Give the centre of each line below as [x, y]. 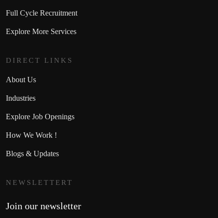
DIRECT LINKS [39, 60]
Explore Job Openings [40, 117]
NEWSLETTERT [39, 182]
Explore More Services [41, 31]
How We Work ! [31, 135]
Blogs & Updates [32, 154]
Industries [21, 98]
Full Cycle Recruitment [42, 13]
